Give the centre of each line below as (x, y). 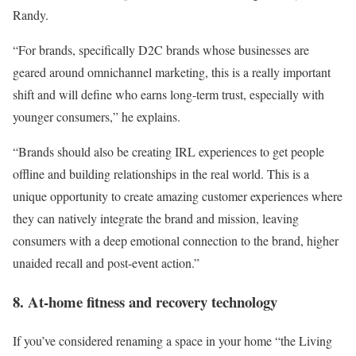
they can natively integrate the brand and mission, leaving (156, 219)
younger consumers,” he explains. (99, 117)
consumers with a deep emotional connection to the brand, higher (176, 241)
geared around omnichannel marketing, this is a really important (172, 72)
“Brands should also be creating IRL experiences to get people (168, 152)
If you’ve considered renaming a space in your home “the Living (172, 340)
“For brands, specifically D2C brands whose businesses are (161, 50)
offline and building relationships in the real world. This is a (161, 174)
